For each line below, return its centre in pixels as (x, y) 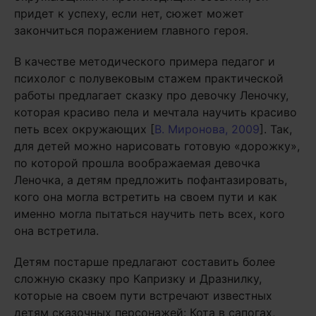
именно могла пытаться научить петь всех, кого (150, 214)
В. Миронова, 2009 (207, 129)
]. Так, (276, 129)
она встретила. (56, 231)
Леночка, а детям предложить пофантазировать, (151, 180)
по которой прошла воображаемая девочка (137, 163)
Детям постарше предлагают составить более (145, 262)
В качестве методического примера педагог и (145, 61)
